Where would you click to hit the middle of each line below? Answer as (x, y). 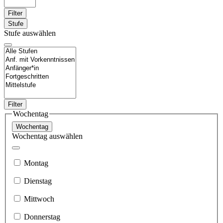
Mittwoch (39, 199)
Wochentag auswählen (47, 136)
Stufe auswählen (30, 33)
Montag (36, 163)
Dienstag (38, 181)
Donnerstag (42, 217)
